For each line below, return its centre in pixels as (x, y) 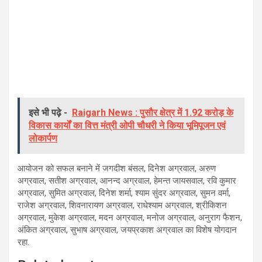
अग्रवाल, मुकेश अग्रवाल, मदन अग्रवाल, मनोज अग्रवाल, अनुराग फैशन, (130, 218)
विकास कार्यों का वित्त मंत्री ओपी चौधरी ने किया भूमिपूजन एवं (127, 126)
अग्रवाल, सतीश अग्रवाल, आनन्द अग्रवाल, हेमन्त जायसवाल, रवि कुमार (127, 181)
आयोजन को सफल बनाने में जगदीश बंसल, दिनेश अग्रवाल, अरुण (117, 169)
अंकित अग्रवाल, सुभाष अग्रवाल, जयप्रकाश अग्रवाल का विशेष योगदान (127, 230)
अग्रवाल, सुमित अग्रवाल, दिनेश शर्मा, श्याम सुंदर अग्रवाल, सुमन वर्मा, (124, 193)
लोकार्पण (43, 139)
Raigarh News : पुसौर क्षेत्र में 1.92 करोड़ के (153, 113)
